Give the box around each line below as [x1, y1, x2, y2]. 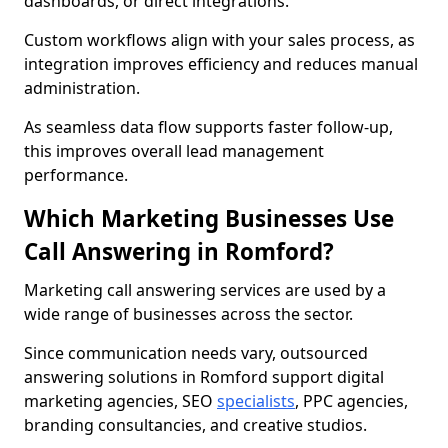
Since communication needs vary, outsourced [24, 342, 368, 364]
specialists [217, 390, 295, 412]
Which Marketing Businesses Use [24, 203, 394, 234]
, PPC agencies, [295, 390, 408, 412]
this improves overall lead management [24, 140, 324, 162]
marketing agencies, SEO [24, 390, 217, 412]
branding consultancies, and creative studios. [24, 414, 367, 436]
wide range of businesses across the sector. [24, 303, 353, 325]
